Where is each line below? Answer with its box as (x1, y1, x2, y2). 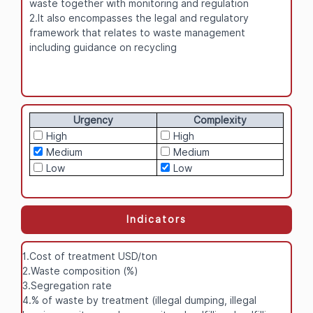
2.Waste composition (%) (22, 265, 138, 277)
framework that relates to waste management (29, 27, 245, 38)
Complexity (194, 114, 247, 126)
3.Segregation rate (22, 279, 112, 291)
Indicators (126, 213, 187, 225)
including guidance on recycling (29, 41, 177, 53)
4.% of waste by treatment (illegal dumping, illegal (22, 294, 256, 306)
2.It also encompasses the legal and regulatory (29, 12, 249, 24)
